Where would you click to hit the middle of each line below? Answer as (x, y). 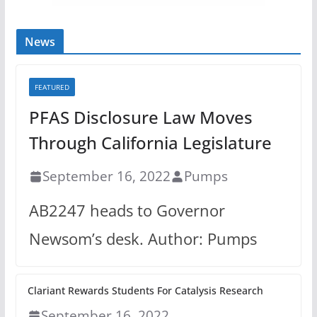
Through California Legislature (150, 143)
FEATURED (52, 87)
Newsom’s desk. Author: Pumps (143, 239)
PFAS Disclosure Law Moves (140, 117)
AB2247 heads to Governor (127, 211)
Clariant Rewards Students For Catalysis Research (145, 291)
